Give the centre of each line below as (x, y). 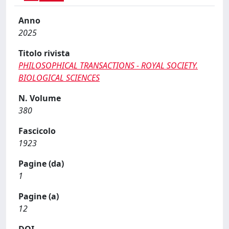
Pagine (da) (41, 163)
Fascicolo (37, 131)
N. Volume (40, 98)
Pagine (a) (39, 196)
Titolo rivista (44, 53)
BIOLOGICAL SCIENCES (59, 77)
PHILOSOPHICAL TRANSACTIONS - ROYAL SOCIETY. (108, 65)
